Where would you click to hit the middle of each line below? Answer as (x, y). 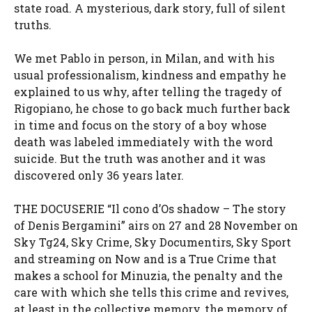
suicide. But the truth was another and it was (140, 159)
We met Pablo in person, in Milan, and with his (144, 58)
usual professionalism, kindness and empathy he (150, 75)
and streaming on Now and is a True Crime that (145, 259)
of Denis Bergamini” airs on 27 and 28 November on (156, 226)
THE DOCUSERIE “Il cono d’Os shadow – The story (150, 209)
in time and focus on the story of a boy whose (140, 125)
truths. (33, 25)
